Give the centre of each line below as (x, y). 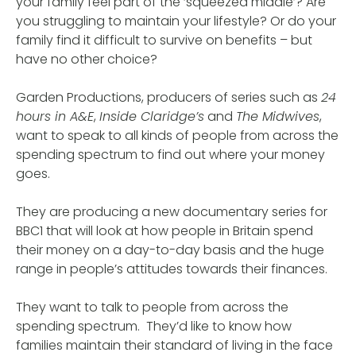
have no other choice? (87, 60)
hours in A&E (55, 117)
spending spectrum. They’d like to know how (154, 327)
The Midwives (278, 117)
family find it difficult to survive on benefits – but (164, 41)
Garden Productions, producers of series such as (168, 98)
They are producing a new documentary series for (172, 212)
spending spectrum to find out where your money (170, 155)
